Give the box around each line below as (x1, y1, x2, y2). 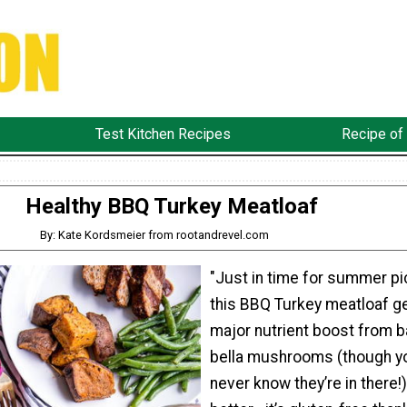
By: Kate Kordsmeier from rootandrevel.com (39, 227, 269, 242)
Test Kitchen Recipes (94, 125, 231, 144)
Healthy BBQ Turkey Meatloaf (25, 193, 318, 219)
